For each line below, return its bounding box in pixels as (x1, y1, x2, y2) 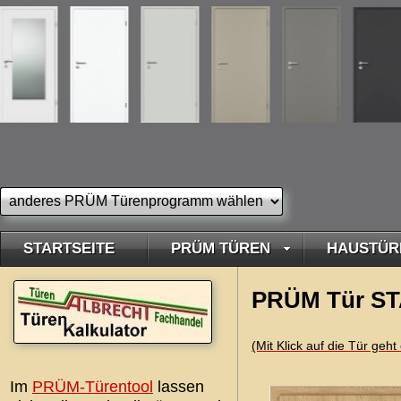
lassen (153, 378, 204, 396)
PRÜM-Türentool (32, 378, 153, 396)
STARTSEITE (23, 240, 115, 257)
